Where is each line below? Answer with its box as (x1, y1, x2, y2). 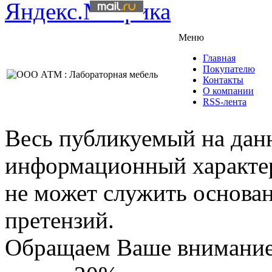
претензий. (5, 207, 114, 234)
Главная (203, 53, 236, 64)
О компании (203, 86, 254, 97)
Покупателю (203, 64, 255, 75)
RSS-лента (203, 97, 246, 107)
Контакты (203, 75, 243, 86)
